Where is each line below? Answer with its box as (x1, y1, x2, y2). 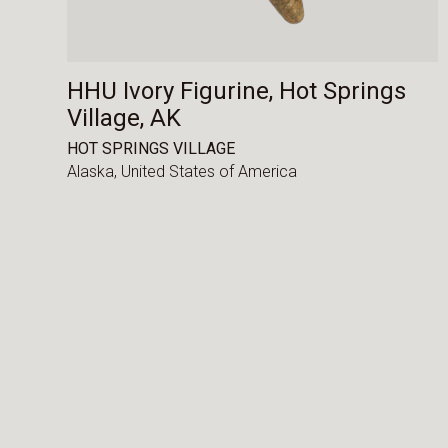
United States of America (121, 162, 298, 182)
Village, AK (67, 104, 182, 133)
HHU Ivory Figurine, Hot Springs (67, 77, 407, 106)
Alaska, (67, 162, 122, 182)
